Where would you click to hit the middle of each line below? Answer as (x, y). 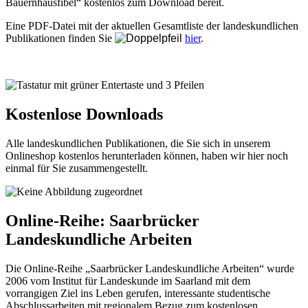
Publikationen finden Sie (60, 38)
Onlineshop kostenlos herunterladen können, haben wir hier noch (147, 156)
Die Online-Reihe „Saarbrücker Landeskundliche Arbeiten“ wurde (150, 268)
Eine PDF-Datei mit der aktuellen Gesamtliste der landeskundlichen (152, 26)
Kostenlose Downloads (84, 114)
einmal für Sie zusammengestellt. (77, 168)
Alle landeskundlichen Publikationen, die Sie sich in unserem (138, 144)
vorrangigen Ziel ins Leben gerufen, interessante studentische (138, 293)
